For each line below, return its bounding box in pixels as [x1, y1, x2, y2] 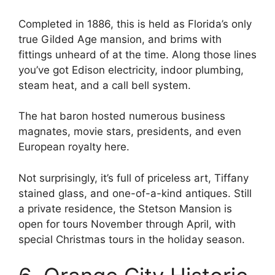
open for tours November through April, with [18, 217, 236, 230]
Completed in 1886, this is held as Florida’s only [18, 17, 252, 30]
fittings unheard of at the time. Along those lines [18, 48, 257, 61]
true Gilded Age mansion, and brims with [18, 33, 222, 45]
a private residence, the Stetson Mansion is [18, 202, 232, 215]
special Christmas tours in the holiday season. [18, 233, 245, 246]
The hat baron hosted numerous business [18, 110, 225, 123]
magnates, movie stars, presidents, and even [18, 125, 241, 138]
